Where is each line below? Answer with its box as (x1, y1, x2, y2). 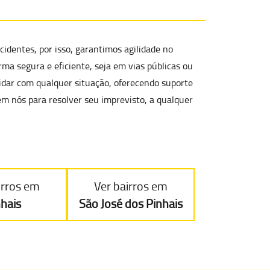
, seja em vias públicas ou (90, 59, 193, 72)
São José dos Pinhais (78, 195, 183, 212)
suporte (162, 76, 193, 89)
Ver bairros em (93, 178, 168, 194)
